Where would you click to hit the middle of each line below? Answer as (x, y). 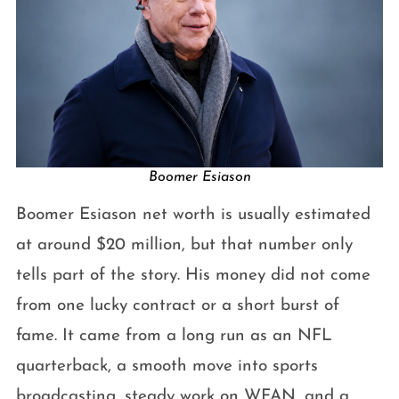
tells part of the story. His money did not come (193, 276)
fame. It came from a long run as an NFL (174, 337)
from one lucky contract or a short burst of (177, 306)
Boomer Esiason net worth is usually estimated (193, 216)
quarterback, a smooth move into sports (167, 367)
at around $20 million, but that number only (184, 246)
